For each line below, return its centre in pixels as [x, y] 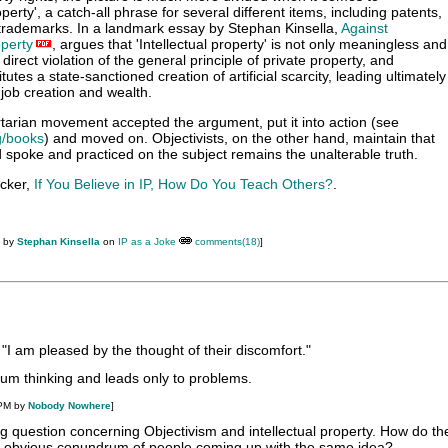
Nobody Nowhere [69, 406]
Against [364, 28]
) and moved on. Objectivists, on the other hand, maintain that [239, 138]
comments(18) [227, 241]
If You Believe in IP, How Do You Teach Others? [183, 184]
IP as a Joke [147, 241]
